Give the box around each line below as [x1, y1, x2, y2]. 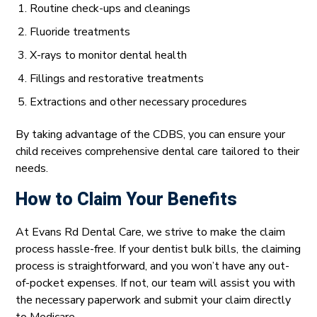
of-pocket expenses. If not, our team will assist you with [16, 275, 295, 292]
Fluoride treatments [30, 24, 130, 40]
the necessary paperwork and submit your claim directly [16, 292, 291, 309]
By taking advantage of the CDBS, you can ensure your [16, 127, 285, 143]
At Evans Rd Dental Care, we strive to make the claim [16, 224, 285, 241]
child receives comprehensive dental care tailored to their [16, 144, 299, 160]
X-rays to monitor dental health [30, 47, 187, 64]
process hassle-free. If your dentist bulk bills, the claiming [16, 241, 301, 258]
